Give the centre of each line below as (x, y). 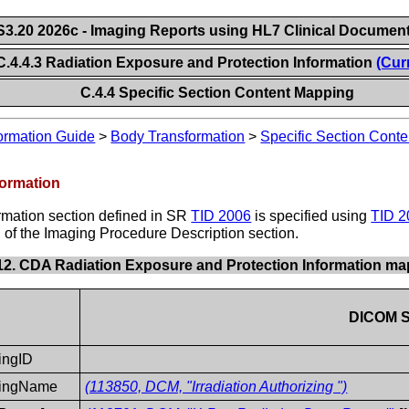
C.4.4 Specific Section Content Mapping (217, 93)
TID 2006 (221, 215)
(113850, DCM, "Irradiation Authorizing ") (216, 386)
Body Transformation (178, 137)
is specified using (311, 215)
